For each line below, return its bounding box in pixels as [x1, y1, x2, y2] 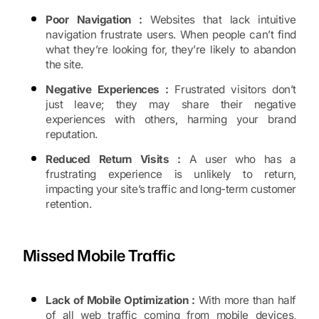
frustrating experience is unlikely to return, [46, 167, 296, 182]
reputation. [46, 127, 98, 142]
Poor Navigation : [46, 13, 142, 27]
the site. [46, 58, 83, 72]
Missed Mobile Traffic [23, 244, 176, 267]
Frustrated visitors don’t [168, 83, 296, 97]
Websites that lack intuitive [142, 13, 296, 27]
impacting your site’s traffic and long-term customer [46, 182, 296, 197]
